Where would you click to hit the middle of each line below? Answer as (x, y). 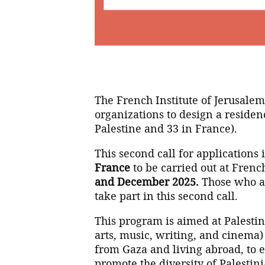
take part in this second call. (166, 196)
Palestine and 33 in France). (166, 128)
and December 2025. (147, 182)
